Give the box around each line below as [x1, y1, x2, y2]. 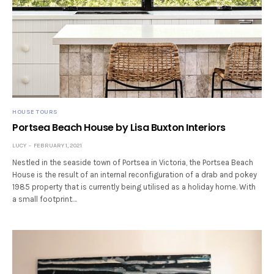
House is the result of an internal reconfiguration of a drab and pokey [12, 169, 257, 179]
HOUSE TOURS [12, 108, 58, 116]
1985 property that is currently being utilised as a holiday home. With [12, 182, 256, 191]
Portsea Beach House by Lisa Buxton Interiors [12, 120, 226, 135]
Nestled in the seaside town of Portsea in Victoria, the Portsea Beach [12, 157, 254, 167]
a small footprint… [12, 194, 77, 204]
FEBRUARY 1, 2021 [34, 141, 82, 149]
